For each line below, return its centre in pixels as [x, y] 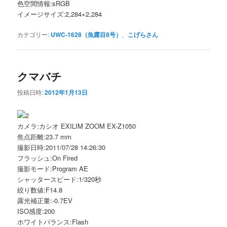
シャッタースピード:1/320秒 [60, 179]
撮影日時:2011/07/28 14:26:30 [62, 147]
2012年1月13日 [66, 92]
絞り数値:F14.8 [40, 190]
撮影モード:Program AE [53, 168]
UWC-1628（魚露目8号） [86, 34]
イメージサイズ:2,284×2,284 [60, 14]
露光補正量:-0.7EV [45, 200]
